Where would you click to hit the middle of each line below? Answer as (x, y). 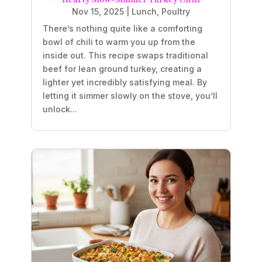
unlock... (60, 109)
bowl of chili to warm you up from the (119, 42)
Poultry (176, 11)
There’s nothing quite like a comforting (122, 28)
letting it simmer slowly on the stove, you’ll (130, 95)
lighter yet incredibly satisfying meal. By (125, 82)
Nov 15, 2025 (98, 11)
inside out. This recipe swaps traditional (125, 55)
